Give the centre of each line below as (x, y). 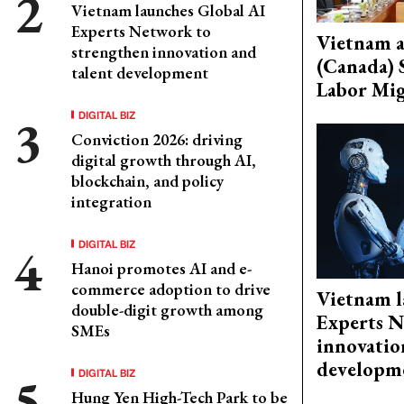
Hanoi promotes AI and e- (161, 268)
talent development (140, 73)
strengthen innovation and (164, 52)
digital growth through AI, (164, 160)
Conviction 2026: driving (157, 139)
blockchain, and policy (147, 181)
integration (111, 202)
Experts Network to (141, 31)
